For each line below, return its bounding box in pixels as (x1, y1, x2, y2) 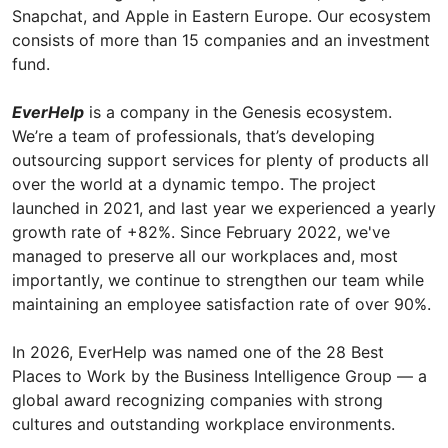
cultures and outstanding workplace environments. (12, 414, 395, 435)
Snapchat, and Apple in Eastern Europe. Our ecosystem (12, 6, 431, 27)
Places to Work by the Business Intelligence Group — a (12, 366, 427, 387)
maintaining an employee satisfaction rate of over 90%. (12, 294, 431, 315)
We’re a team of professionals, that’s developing (12, 126, 375, 147)
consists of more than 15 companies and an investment (12, 30, 430, 51)
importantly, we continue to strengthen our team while (12, 270, 424, 291)
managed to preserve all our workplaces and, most (12, 246, 398, 267)
